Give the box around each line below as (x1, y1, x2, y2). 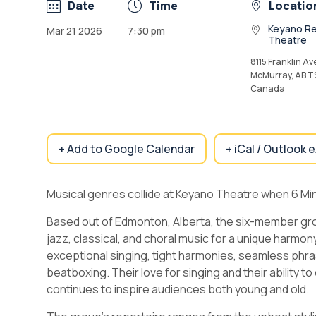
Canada (250, 83, 285, 95)
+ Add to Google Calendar (58, 141, 195, 157)
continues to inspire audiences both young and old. (46, 281, 309, 297)
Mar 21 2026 (46, 24, 102, 37)
